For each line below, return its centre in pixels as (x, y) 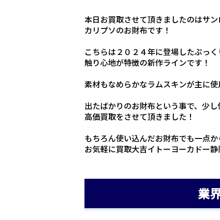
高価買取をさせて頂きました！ (139, 116)
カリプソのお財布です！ (128, 30)
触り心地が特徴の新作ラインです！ (147, 62)
